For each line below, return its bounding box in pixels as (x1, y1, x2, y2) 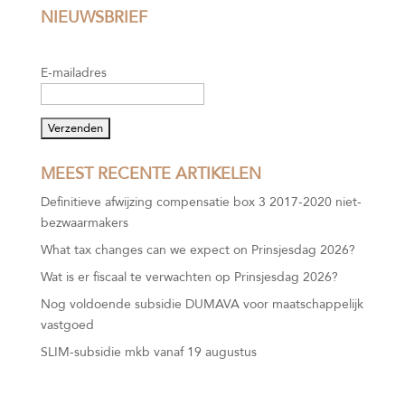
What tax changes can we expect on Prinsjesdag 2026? (40, 241, 355, 259)
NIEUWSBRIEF (40, 6, 147, 29)
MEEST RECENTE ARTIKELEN (40, 163, 261, 185)
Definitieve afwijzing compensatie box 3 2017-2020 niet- (40, 193, 362, 211)
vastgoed (40, 316, 94, 334)
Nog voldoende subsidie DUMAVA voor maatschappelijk (40, 296, 363, 313)
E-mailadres (40, 64, 107, 81)
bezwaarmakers (40, 214, 128, 231)
